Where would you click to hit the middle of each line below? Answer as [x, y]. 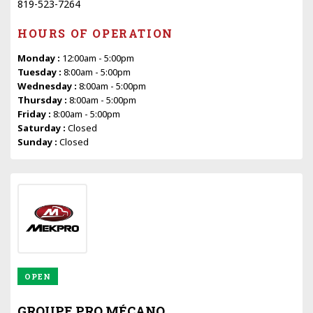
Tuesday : [41, 72]
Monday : [40, 58]
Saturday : [43, 128]
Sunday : [38, 141]
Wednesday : [48, 86]
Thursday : [43, 100]
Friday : [35, 114]
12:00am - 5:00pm [98, 58]
